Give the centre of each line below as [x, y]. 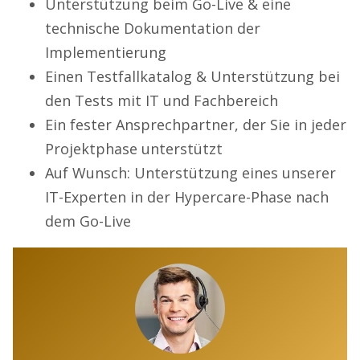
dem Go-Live [88, 221]
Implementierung [106, 52]
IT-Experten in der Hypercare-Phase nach [187, 196]
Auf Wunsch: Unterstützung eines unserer [190, 172]
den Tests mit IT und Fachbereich [162, 100]
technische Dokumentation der [153, 28]
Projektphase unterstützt [134, 148]
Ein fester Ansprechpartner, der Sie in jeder [196, 124]
